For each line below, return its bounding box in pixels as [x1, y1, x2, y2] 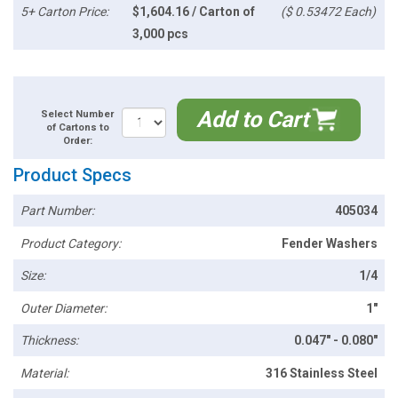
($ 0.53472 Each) [280, 4, 376, 19]
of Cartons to [45, 121, 109, 133]
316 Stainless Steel [265, 365, 378, 380]
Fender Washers [281, 235, 378, 251]
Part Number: [20, 203, 95, 218]
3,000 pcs [131, 26, 188, 41]
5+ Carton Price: [20, 4, 109, 19]
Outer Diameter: [20, 300, 107, 315]
